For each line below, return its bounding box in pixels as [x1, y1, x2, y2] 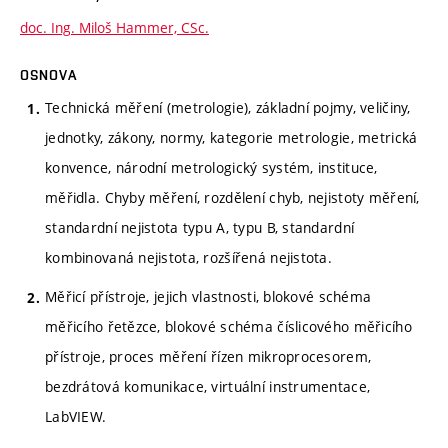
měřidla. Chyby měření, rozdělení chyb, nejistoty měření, [45, 188, 420, 208]
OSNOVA [20, 67, 77, 84]
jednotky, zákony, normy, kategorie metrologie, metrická [45, 128, 418, 148]
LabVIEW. [45, 407, 107, 426]
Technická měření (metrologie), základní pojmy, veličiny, [45, 98, 411, 118]
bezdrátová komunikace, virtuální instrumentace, [45, 377, 371, 396]
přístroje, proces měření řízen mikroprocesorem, [45, 347, 372, 366]
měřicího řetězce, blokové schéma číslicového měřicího [45, 317, 412, 336]
